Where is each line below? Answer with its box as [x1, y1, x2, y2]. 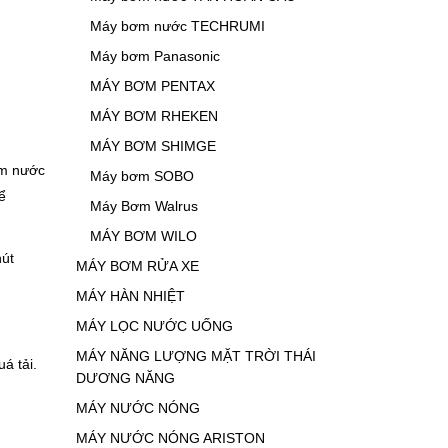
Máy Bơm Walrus [89, 198, 198, 215]
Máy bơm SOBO [89, 168, 194, 185]
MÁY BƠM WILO [89, 228, 197, 245]
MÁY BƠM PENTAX [89, 78, 215, 95]
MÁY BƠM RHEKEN [89, 108, 218, 125]
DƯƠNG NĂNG [76, 370, 175, 387]
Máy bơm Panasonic [89, 48, 220, 65]
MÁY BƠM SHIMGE [89, 138, 216, 155]
